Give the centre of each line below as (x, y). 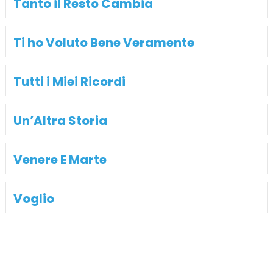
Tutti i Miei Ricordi (69, 81)
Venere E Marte (60, 159)
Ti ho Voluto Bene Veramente (104, 42)
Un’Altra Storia (60, 120)
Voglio (34, 198)
